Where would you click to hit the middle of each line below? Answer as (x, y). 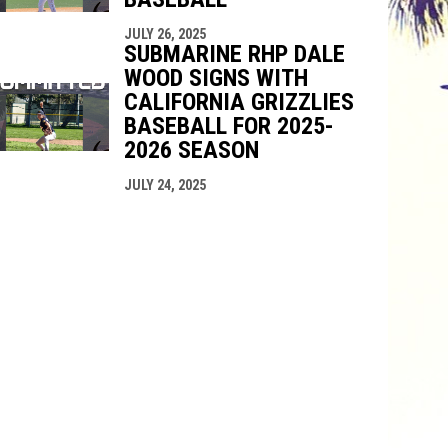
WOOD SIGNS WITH (215, 77)
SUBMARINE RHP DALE (234, 53)
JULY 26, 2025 (164, 33)
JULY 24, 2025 (164, 184)
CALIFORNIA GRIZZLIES (238, 101)
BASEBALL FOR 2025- (228, 125)
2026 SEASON (191, 149)
